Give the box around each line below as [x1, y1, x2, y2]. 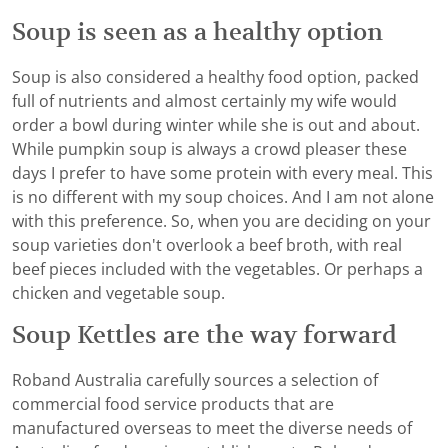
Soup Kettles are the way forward [12, 322, 397, 349]
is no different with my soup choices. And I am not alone [12, 189, 434, 207]
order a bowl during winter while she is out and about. [12, 117, 420, 135]
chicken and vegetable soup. [12, 285, 225, 303]
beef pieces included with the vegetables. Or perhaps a [12, 261, 423, 279]
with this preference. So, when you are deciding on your [12, 213, 431, 231]
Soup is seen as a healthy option [12, 19, 383, 46]
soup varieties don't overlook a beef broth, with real [12, 237, 402, 255]
